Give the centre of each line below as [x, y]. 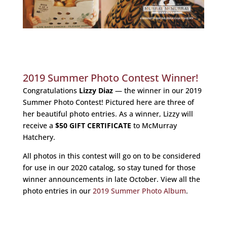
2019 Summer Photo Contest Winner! [110, 78]
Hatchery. [39, 137]
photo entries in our [58, 191]
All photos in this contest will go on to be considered [111, 156]
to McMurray [154, 125]
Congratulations [51, 90]
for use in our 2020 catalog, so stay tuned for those [109, 167]
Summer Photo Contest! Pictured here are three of [108, 102]
